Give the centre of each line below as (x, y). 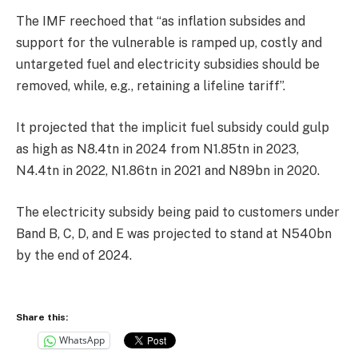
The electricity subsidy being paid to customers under (178, 212)
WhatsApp (82, 340)
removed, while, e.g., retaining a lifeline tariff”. (151, 86)
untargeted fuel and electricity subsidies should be (168, 65)
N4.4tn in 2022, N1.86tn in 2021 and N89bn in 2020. (168, 170)
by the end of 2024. (74, 255)
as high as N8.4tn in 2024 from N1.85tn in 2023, (157, 149)
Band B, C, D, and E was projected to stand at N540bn (174, 233)
